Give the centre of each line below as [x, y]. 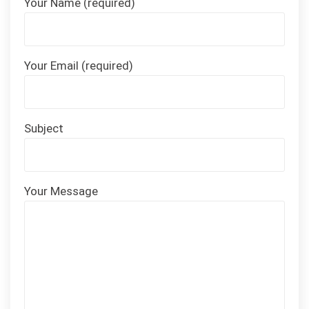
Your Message [61, 191]
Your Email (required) [79, 66]
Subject [44, 129]
